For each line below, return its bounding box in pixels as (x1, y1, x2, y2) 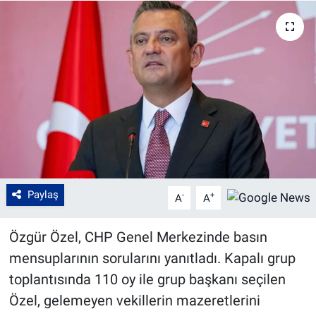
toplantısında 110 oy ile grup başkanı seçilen (8, 271, 286, 288)
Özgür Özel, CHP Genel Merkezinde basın (8, 229, 267, 246)
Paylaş (27, 188, 59, 202)
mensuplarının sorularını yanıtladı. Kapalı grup (8, 250, 296, 267)
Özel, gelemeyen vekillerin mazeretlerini (8, 292, 260, 310)
